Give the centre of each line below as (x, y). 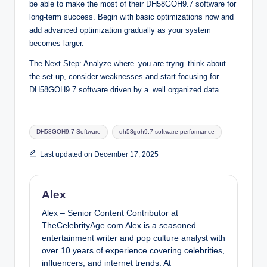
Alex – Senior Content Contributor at (110, 213)
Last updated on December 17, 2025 (99, 155)
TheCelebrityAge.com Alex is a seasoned (119, 225)
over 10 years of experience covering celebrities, (133, 250)
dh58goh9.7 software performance (167, 132)
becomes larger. (57, 44)
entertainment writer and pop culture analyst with (133, 238)
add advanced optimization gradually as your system (122, 30)
